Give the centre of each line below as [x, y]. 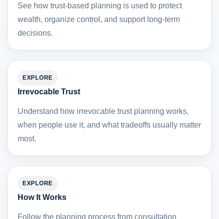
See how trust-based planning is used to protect [100, 5]
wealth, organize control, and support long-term [99, 19]
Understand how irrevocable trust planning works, [103, 111]
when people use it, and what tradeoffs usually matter [109, 125]
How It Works [42, 197]
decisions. [35, 33]
